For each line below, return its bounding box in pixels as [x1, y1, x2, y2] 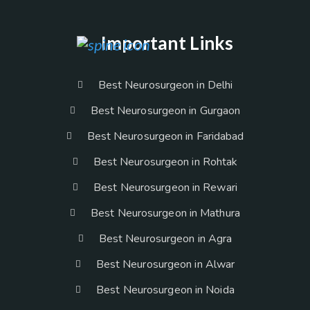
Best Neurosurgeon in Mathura [91, 206, 240, 221]
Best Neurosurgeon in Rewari [93, 180, 237, 196]
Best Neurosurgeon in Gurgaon [90, 103, 241, 119]
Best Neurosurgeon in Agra [98, 231, 232, 247]
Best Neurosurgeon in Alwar [95, 257, 235, 273]
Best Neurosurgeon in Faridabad [86, 129, 244, 145]
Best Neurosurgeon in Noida [96, 282, 235, 298]
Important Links [100, 32, 234, 55]
